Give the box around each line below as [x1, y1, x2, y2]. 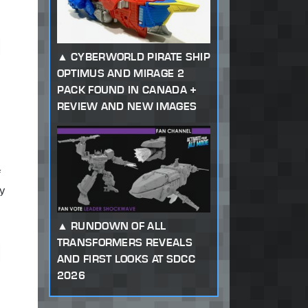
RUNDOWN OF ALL [70, 219, 166, 232]
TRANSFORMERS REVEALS [56, 235, 192, 249]
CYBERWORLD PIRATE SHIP [70, 49, 210, 63]
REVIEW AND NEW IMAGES [56, 99, 197, 113]
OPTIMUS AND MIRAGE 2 [56, 66, 184, 80]
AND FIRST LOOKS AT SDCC [56, 252, 195, 265]
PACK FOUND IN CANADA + [56, 82, 197, 96]
